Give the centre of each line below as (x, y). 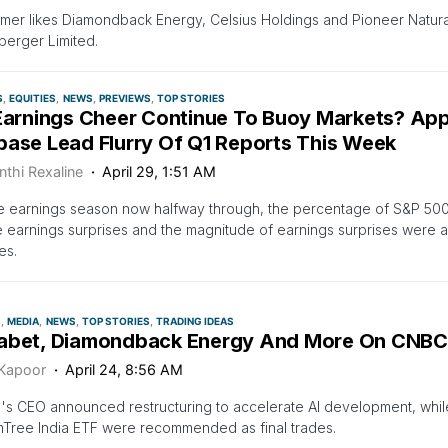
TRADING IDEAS (195, 321)
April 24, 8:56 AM (124, 369)
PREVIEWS (124, 98)
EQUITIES (33, 98)
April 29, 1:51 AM (159, 171)
